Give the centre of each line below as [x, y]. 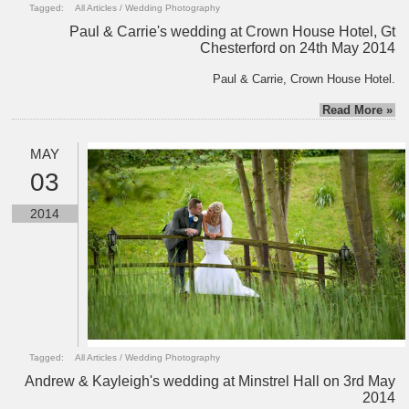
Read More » [358, 110]
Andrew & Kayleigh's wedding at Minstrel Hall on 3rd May [210, 382]
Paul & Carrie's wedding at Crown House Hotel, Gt [233, 31]
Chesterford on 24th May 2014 [298, 47]
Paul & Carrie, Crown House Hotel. [304, 79]
